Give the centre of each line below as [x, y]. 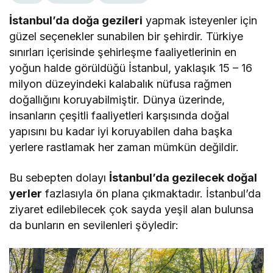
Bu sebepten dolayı [59, 178]
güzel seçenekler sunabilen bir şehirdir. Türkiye [126, 37]
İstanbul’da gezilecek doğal [183, 178]
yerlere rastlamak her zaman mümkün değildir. [124, 147]
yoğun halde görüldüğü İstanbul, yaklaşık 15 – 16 [131, 68]
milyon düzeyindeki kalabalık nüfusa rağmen [121, 84]
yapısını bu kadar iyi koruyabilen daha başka [121, 132]
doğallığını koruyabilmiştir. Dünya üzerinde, [117, 100]
